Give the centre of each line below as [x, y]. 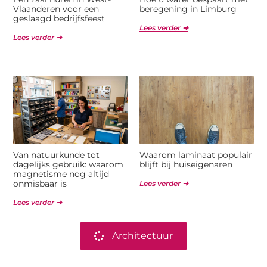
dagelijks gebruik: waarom [69, 164]
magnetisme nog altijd [61, 174]
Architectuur [142, 235]
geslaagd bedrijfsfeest [59, 18]
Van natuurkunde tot [57, 155]
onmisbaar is [40, 183]
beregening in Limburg [188, 9]
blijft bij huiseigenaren [186, 164]
